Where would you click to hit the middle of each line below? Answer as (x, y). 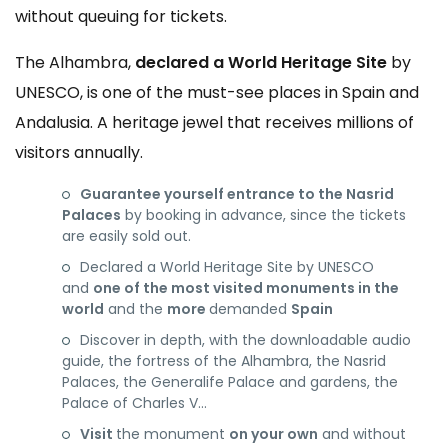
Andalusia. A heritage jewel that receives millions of (214, 122)
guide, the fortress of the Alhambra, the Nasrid (224, 361)
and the (135, 309)
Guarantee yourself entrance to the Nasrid (237, 194)
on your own (273, 434)
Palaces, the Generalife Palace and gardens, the (230, 382)
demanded (250, 309)
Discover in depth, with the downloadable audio (245, 340)
